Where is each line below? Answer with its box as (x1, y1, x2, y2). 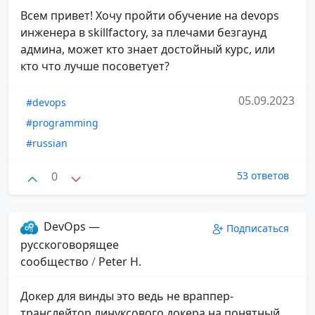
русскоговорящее (20, 236, 119, 252)
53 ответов (237, 169, 289, 183)
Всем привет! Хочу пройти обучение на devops (20, 8, 279, 24)
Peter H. (98, 253, 141, 269)
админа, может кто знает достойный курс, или (20, 41, 275, 58)
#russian (26, 136, 67, 150)
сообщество (20, 253, 91, 269)
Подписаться (226, 221, 289, 235)
